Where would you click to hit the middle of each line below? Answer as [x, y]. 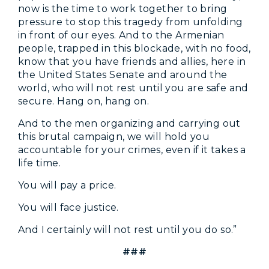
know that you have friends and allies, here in [132, 61]
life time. [40, 163]
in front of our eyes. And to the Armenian [121, 35]
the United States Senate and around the [123, 74]
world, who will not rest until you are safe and [133, 88]
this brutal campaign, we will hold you [114, 136]
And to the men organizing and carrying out [129, 123]
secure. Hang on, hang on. [83, 101]
